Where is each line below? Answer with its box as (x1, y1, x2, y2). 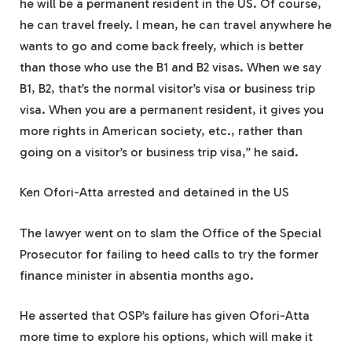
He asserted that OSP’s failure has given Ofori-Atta (20, 308, 310, 324)
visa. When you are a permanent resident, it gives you (20, 101, 324, 117)
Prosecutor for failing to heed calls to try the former (20, 246, 319, 262)
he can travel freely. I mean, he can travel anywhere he (20, 16, 332, 32)
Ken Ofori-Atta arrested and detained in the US (20, 185, 289, 200)
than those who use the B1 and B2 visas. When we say (20, 59, 321, 75)
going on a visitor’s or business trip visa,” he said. (20, 144, 299, 159)
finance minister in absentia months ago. (20, 267, 254, 283)
